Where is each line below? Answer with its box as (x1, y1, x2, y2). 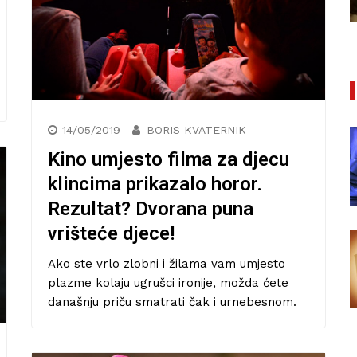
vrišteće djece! (48, 222, 175, 245)
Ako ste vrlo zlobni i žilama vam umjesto (48, 257, 285, 272)
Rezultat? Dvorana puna (48, 198, 253, 221)
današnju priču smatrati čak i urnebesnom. (48, 295, 296, 310)
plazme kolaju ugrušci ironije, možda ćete (48, 276, 288, 291)
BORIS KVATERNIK (147, 124, 246, 137)
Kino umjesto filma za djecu (48, 148, 289, 171)
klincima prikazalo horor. (48, 173, 262, 196)
